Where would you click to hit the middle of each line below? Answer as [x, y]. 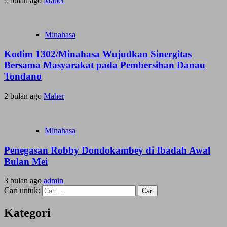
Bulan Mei [26, 161]
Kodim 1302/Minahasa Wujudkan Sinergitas [98, 54]
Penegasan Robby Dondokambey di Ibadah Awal [107, 150]
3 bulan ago [24, 181]
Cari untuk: [22, 191]
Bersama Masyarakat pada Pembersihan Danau [105, 65]
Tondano [23, 77]
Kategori [27, 213]
